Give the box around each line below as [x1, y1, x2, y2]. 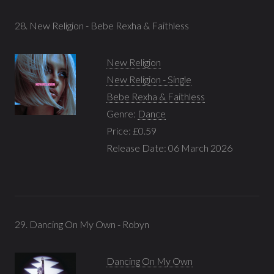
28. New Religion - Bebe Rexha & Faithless [15, 19, 189, 31]
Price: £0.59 [106, 124, 157, 136]
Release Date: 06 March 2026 [106, 141, 232, 154]
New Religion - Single [106, 73, 191, 85]
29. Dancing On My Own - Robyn [15, 218, 149, 230]
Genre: [106, 107, 138, 119]
